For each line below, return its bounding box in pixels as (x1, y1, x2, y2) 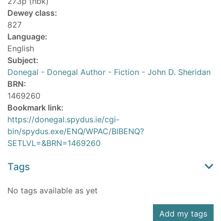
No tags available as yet (7, 185, 98, 196)
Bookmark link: (7, 103, 64, 113)
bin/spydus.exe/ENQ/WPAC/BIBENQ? (7, 126, 144, 137)
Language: (7, 32, 47, 42)
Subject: (7, 55, 38, 66)
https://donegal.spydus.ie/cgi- (7, 114, 119, 125)
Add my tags (159, 209, 207, 219)
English (7, 43, 34, 54)
